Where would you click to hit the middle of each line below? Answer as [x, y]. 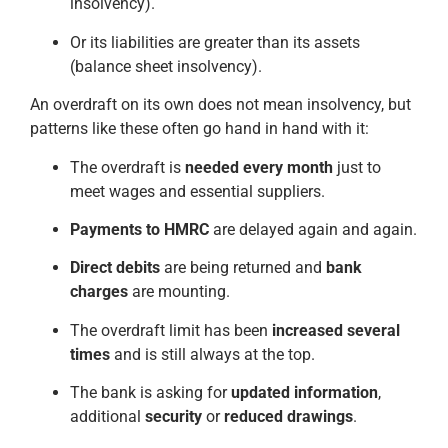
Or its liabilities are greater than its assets [215, 42]
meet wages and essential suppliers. [197, 191]
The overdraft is [127, 167]
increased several [334, 330]
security [173, 417]
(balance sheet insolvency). [166, 66]
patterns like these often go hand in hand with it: [199, 129]
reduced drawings [288, 417]
